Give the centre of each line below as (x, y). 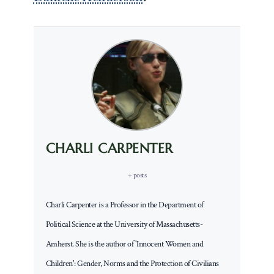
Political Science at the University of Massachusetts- (124, 224)
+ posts (137, 175)
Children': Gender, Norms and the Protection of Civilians (132, 263)
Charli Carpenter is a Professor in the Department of (124, 205)
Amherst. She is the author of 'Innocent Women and (124, 244)
